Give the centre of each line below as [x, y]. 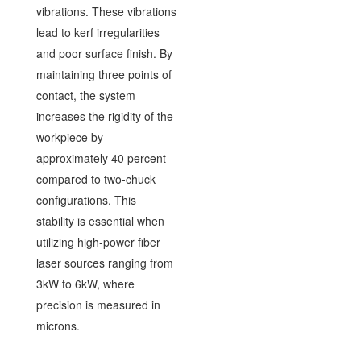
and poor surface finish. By [104, 53]
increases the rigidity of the [104, 116]
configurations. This [86, 200]
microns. [58, 326]
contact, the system [85, 95]
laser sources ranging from [104, 263]
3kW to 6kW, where [85, 284]
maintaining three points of [104, 74]
